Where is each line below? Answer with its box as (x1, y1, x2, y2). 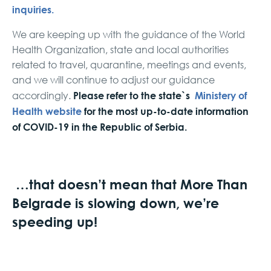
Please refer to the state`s (73, 88, 195, 102)
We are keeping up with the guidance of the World (12, 28, 245, 41)
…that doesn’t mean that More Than (16, 174, 247, 194)
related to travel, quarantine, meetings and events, (12, 58, 246, 71)
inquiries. (12, 2, 54, 16)
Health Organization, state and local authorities (12, 43, 229, 56)
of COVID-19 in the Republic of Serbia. (12, 119, 187, 134)
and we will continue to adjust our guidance (12, 73, 215, 86)
